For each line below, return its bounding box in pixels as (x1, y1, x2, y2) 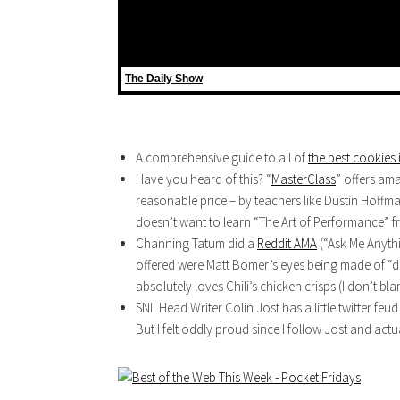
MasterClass (271, 171, 336, 188)
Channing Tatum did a (136, 235, 257, 253)
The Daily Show (125, 72, 203, 86)
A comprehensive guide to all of (136, 149, 308, 167)
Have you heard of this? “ (136, 171, 271, 188)
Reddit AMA (257, 235, 317, 253)
